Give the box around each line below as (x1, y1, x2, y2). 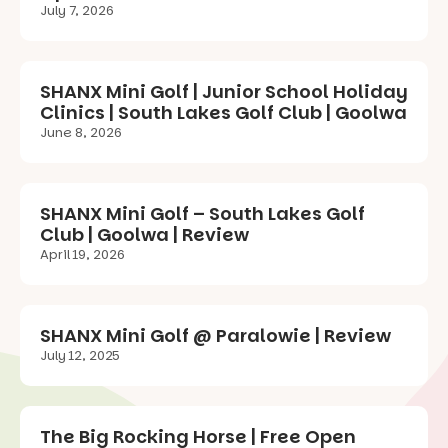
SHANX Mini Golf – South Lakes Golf (40, 201, 365, 227)
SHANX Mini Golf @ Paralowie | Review (40, 323, 391, 349)
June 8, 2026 (40, 123, 122, 143)
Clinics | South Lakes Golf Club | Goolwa (40, 100, 407, 126)
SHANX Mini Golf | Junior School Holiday (40, 79, 408, 105)
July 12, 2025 (40, 346, 120, 366)
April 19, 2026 (40, 245, 125, 265)
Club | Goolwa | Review (40, 222, 249, 248)
